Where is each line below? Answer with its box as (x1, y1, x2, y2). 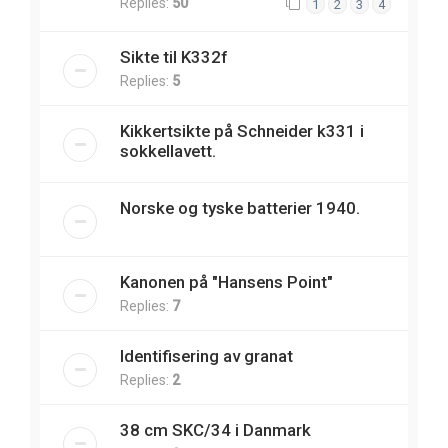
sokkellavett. (120, 141, 216, 162)
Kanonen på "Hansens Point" (120, 272, 333, 293)
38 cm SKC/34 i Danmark (120, 420, 311, 441)
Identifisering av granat (120, 346, 293, 367)
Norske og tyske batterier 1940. (120, 198, 360, 219)
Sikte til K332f (120, 47, 227, 68)
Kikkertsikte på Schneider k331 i (120, 121, 364, 142)
